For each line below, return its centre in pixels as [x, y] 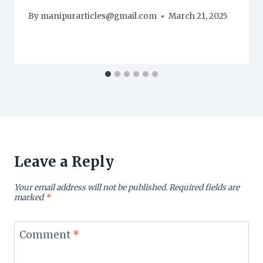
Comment [46, 235]
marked [30, 198]
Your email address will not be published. [91, 188]
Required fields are [204, 188]
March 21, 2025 [198, 16]
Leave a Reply [64, 162]
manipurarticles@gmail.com [99, 16]
